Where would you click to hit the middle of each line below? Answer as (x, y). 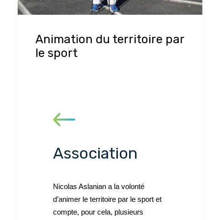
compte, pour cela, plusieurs (98, 212)
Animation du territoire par (110, 39)
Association (95, 153)
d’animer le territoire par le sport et (107, 199)
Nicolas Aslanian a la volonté (99, 186)
